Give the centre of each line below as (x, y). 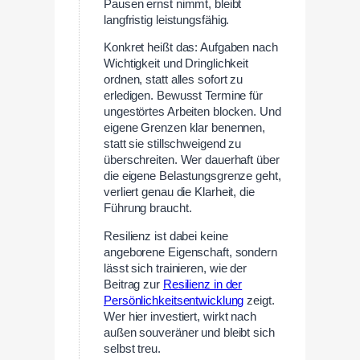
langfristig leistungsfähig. (167, 20)
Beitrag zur (133, 284)
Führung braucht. (148, 209)
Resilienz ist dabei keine (166, 236)
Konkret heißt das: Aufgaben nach (191, 48)
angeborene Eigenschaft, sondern (190, 252)
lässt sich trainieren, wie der (175, 268)
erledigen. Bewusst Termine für (183, 96)
